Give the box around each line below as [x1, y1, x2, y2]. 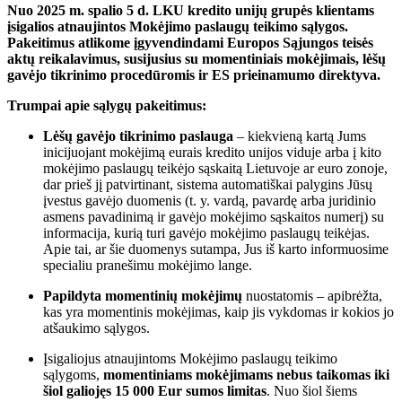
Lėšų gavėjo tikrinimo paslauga [43, 128, 233, 144]
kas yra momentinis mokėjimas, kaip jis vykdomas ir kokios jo [43, 304, 394, 320]
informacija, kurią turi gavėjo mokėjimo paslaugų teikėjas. [43, 225, 370, 241]
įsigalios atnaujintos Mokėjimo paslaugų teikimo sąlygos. [7, 19, 348, 35]
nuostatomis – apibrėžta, [242, 288, 382, 304]
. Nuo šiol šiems [267, 383, 357, 399]
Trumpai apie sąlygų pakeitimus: [7, 98, 206, 114]
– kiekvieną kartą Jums [233, 128, 366, 144]
